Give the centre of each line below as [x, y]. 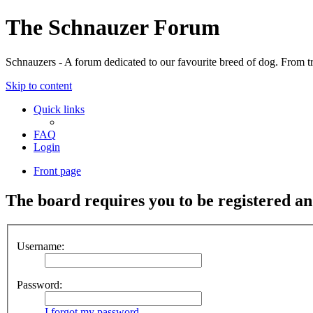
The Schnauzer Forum [113, 28]
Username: [41, 247]
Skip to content [39, 85]
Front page [57, 170]
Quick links [59, 109]
